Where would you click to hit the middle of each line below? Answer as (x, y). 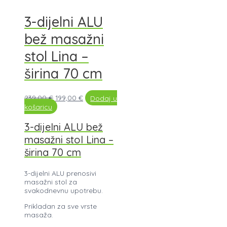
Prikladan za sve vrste (61, 206)
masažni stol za (51, 182)
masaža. (39, 215)
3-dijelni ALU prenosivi (60, 173)
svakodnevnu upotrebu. (64, 191)
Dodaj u (104, 98)
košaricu (38, 106)
